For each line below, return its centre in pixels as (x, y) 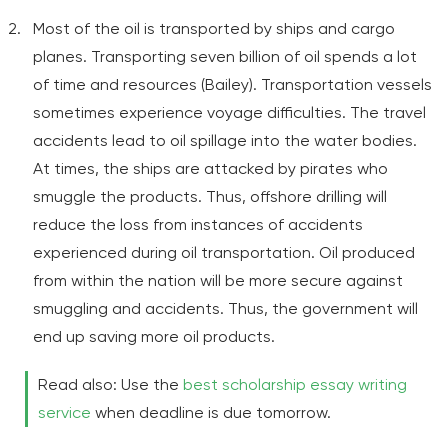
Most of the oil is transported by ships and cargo (214, 28)
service (64, 412)
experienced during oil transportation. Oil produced (224, 252)
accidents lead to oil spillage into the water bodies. (225, 140)
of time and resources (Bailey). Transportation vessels (232, 84)
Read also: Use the (110, 384)
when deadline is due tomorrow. (213, 412)
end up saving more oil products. (154, 336)
